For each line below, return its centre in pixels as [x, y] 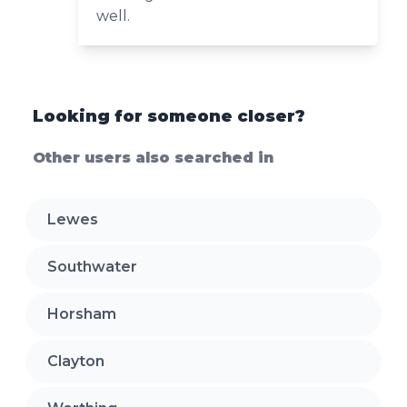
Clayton [76, 361]
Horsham [82, 313]
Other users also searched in [153, 157]
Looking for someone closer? [169, 116]
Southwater [92, 266]
